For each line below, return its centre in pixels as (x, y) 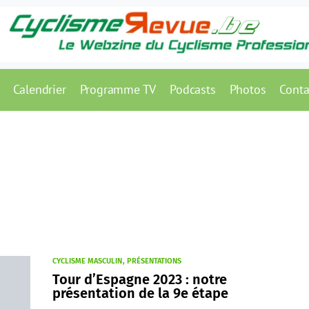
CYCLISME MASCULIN (87, 261)
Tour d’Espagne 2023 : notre (140, 279)
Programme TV (118, 89)
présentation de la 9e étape (140, 293)
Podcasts (193, 89)
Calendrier (39, 89)
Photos (248, 89)
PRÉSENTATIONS (154, 261)
